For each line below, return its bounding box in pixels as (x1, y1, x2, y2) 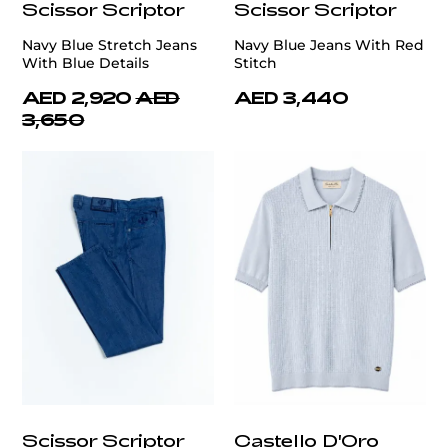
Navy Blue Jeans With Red (234, 36, 424, 55)
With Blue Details (22, 54, 149, 73)
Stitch (234, 54, 277, 73)
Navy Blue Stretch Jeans (22, 36, 197, 55)
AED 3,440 (234, 87, 349, 108)
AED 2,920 (22, 87, 132, 108)
